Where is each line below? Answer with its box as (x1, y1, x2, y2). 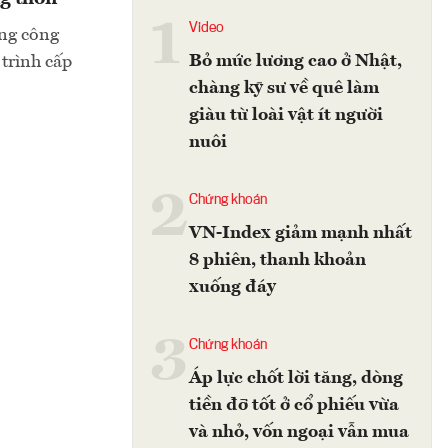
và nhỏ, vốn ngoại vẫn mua (189, 423, 409, 441)
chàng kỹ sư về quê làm (189, 79, 379, 97)
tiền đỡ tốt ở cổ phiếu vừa (189, 396, 399, 414)
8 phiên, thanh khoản (189, 251, 366, 269)
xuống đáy (189, 278, 276, 296)
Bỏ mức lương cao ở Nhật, (189, 52, 402, 70)
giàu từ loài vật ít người (189, 106, 383, 124)
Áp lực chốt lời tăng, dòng (189, 369, 403, 387)
